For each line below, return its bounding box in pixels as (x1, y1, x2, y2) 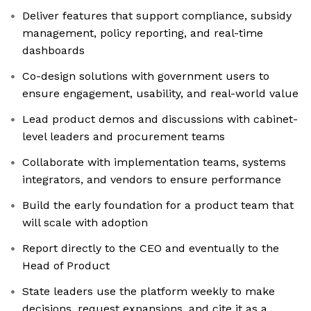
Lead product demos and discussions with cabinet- (22, 112, 298, 126)
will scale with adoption (22, 216, 148, 230)
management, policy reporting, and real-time (22, 26, 263, 40)
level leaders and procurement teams (22, 130, 225, 144)
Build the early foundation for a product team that (22, 199, 294, 212)
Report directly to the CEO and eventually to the (22, 242, 279, 255)
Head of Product (22, 259, 110, 273)
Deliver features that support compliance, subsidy (22, 9, 292, 23)
